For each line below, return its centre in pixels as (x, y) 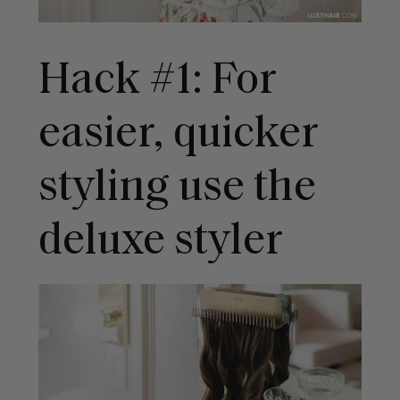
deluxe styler (160, 243)
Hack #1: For (157, 82)
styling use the (177, 189)
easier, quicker (178, 136)
